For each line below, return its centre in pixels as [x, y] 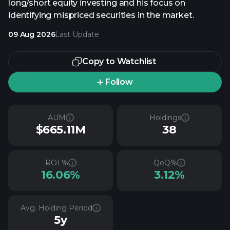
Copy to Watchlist [119, 61]
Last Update [77, 34]
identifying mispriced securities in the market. [101, 15]
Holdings [165, 118]
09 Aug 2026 [32, 34]
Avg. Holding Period [56, 208]
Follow [119, 82]
